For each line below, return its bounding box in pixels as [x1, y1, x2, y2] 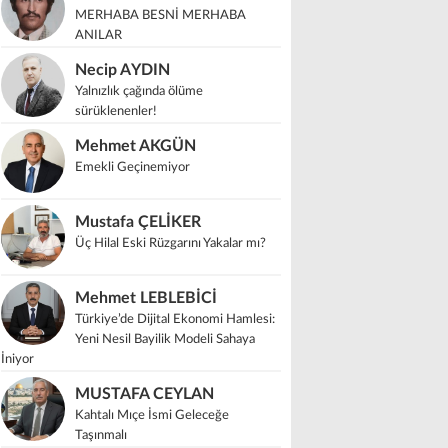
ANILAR [75, 29, 122, 42]
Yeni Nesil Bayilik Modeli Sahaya [75, 333, 255, 346]
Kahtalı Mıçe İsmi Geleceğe [75, 409, 229, 422]
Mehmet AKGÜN [75, 138, 196, 154]
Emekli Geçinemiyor [75, 161, 190, 174]
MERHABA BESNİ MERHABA [75, 9, 246, 22]
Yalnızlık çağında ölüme [75, 85, 203, 98]
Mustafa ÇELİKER [75, 214, 201, 230]
